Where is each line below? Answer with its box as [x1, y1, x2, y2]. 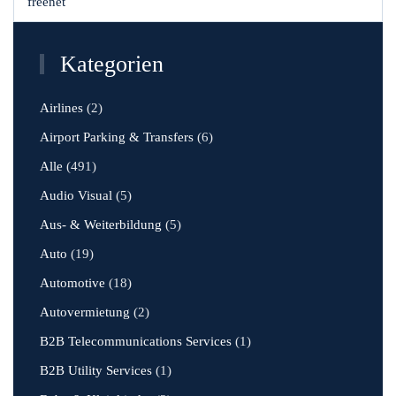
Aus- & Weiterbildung [40, 217, 162, 232]
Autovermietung [40, 305, 130, 319]
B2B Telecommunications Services [40, 334, 232, 348]
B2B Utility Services [40, 363, 152, 377]
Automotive [40, 276, 105, 290]
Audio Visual [40, 188, 112, 202]
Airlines [40, 101, 83, 115]
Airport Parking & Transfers [40, 130, 194, 144]
